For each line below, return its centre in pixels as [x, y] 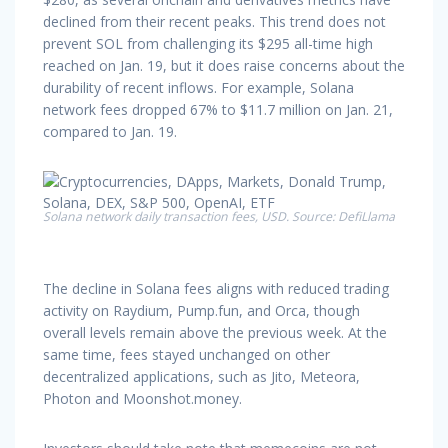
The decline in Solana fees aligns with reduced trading [216, 288]
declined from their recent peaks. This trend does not [214, 21]
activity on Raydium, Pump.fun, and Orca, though [201, 310]
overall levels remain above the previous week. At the [215, 332]
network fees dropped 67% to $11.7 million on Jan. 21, [218, 109]
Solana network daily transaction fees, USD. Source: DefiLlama [219, 216]
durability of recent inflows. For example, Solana [198, 87]
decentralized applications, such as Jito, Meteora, [201, 376]
